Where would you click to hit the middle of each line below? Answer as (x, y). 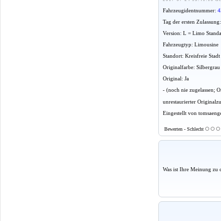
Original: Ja (176, 79)
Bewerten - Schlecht (185, 129)
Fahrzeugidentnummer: (190, 11)
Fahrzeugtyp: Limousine (191, 45)
